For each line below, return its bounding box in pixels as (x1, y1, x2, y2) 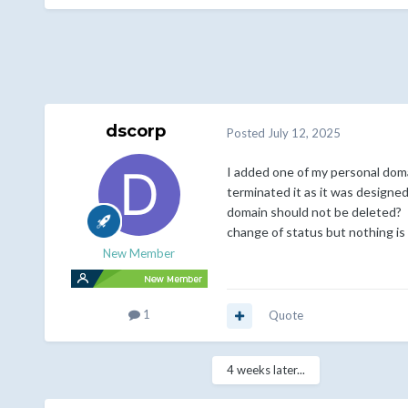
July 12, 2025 (267, 125, 341, 140)
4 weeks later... (226, 362, 305, 378)
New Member (103, 246, 176, 261)
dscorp (105, 121, 166, 142)
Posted (226, 125, 268, 140)
